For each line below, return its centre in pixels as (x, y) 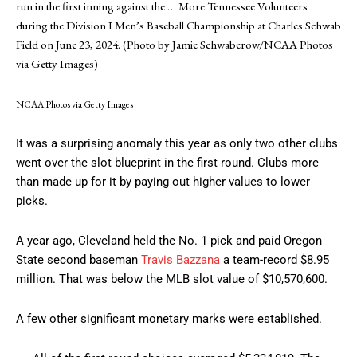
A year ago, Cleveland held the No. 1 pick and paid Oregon (169, 241)
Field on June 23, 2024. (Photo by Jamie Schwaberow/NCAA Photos (175, 45)
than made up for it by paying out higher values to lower (163, 182)
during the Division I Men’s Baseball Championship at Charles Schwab (178, 25)
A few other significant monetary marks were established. (169, 319)
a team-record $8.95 (275, 260)
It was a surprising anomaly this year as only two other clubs (177, 144)
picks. (32, 201)
